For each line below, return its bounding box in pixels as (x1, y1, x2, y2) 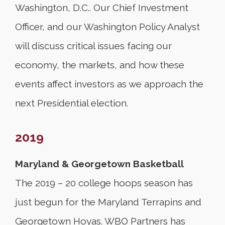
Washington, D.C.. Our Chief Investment (15, 2, 188, 13)
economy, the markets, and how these (15, 59, 184, 70)
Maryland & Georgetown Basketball (15, 158, 184, 169)
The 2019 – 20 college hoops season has (15, 177, 193, 188)
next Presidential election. (15, 97, 128, 108)
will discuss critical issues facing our (15, 40, 172, 51)
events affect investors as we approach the (15, 78, 203, 89)
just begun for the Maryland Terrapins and (15, 196, 201, 207)
